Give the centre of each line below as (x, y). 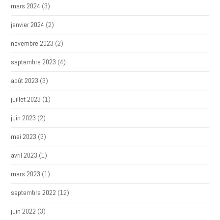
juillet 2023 (26, 99)
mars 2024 (26, 6)
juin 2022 (24, 211)
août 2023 (25, 81)
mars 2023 (26, 174)
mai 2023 (24, 137)
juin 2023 (24, 118)
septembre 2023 (34, 62)
